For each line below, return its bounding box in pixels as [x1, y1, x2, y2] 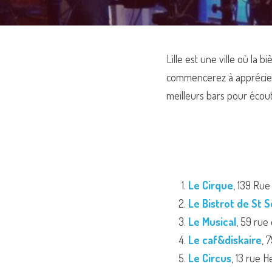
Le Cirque [188, 178, 233, 192]
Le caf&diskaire [188, 233, 262, 246]
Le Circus [188, 251, 231, 265]
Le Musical [188, 215, 236, 228]
